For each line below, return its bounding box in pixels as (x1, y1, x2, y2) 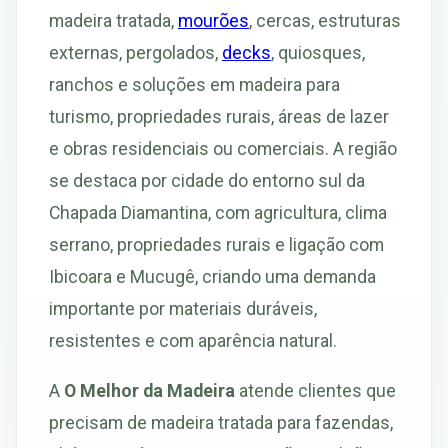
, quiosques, (271, 41, 365, 63)
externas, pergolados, (49, 41, 222, 63)
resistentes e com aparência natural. (49, 329, 337, 351)
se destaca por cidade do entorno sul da (49, 169, 365, 191)
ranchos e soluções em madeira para (49, 73, 340, 95)
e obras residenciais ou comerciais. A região (49, 137, 397, 159)
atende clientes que (235, 379, 396, 401)
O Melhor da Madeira (64, 379, 235, 401)
